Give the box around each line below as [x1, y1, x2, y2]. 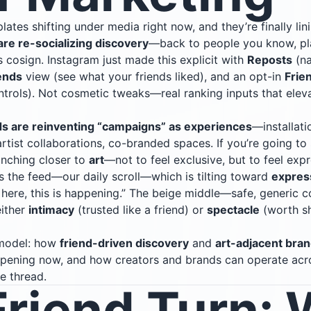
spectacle [207, 202, 260, 217]
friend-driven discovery [60, 235, 189, 250]
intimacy [28, 202, 74, 217]
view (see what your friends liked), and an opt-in [22, 69, 285, 83]
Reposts [247, 52, 292, 67]
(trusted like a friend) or [74, 202, 207, 217]
